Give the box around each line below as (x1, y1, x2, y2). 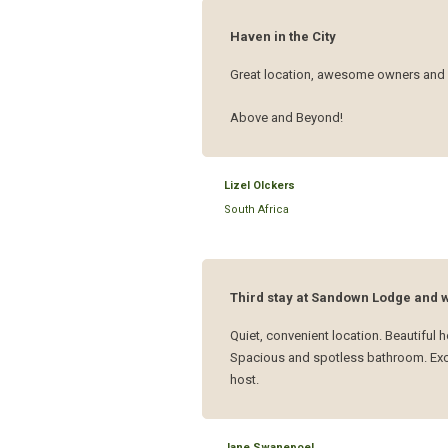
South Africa (224, 203, 290, 217)
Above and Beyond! (230, 110, 344, 126)
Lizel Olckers (224, 179, 296, 193)
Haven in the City (230, 29, 337, 45)
